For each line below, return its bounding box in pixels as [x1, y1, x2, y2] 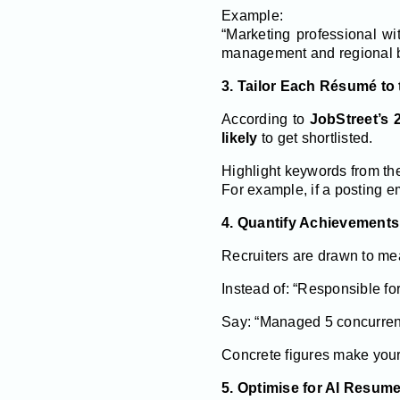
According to [221, 111, 310, 127]
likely [221, 129, 262, 146]
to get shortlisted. [261, 129, 373, 146]
